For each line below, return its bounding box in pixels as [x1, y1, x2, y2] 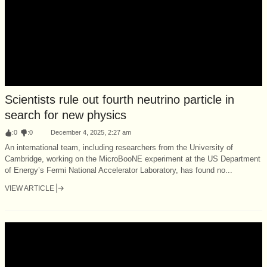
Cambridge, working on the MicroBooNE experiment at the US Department [5, 154, 260, 163]
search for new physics [5, 108, 126, 122]
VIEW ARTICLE [5, 184, 54, 193]
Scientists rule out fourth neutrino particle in [5, 92, 234, 106]
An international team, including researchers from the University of [5, 142, 233, 152]
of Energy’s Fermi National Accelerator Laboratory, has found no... [5, 165, 232, 175]
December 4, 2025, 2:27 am [51, 128, 131, 136]
